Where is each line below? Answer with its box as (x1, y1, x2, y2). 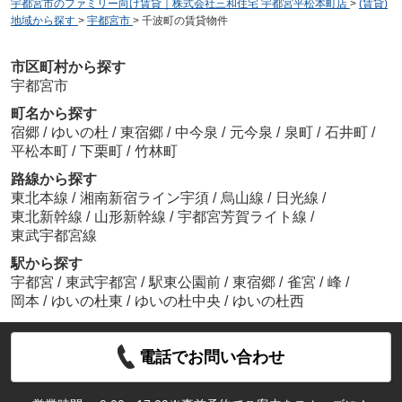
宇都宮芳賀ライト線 (177, 208, 310, 224)
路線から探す (10, 170, 97, 187)
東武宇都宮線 (10, 227, 97, 243)
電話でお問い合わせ (139, 347, 285, 366)
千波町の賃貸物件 (141, 14, 228, 28)
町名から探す (10, 105, 97, 121)
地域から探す (10, 14, 75, 28)
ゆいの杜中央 (134, 293, 221, 309)
